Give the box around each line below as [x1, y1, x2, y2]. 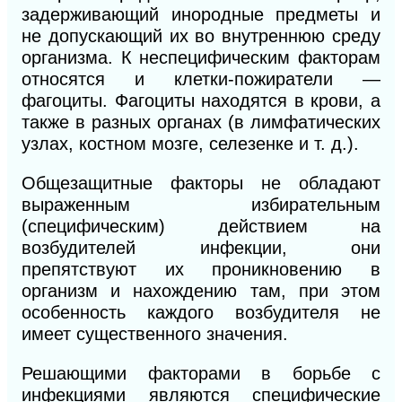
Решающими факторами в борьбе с [22, 363, 380, 384]
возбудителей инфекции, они [22, 238, 380, 258]
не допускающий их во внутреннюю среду [22, 26, 380, 47]
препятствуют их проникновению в [22, 259, 380, 280]
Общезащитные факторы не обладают [22, 173, 380, 194]
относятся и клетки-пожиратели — [22, 69, 380, 90]
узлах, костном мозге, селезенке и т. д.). [22, 134, 359, 154]
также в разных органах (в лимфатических [22, 112, 380, 133]
